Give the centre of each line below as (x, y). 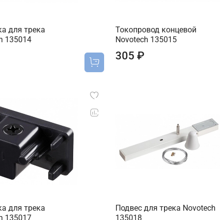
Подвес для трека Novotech (165, 208)
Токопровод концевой (156, 30)
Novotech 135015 (146, 40)
